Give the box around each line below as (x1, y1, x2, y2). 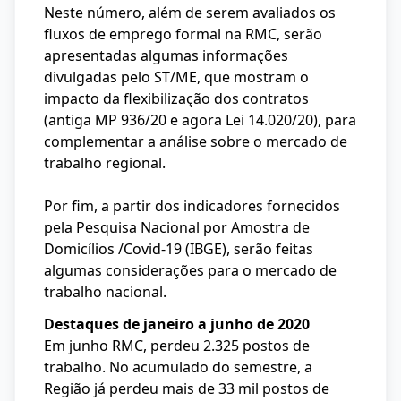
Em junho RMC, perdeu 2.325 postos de (44, 336, 310, 355)
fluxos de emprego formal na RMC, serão (44, 24, 322, 44)
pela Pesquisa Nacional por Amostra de (44, 218, 310, 237)
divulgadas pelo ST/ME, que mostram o (44, 67, 309, 87)
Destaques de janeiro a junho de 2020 (44, 314, 310, 334)
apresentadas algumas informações (44, 46, 288, 65)
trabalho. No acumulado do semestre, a (44, 357, 312, 377)
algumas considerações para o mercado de (44, 260, 337, 280)
